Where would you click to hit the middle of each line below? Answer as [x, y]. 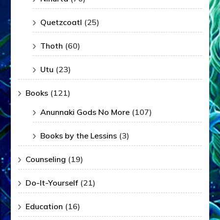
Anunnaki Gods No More [85, 112]
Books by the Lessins [79, 136]
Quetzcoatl [61, 22]
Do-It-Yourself [52, 183]
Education [44, 206]
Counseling [46, 159]
